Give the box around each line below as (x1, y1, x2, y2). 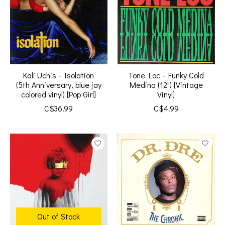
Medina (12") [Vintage (129, 79, 203, 90)
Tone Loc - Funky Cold (128, 70, 204, 81)
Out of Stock (37, 211, 80, 222)
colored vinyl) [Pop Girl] (21, 89, 96, 100)
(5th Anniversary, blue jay (16, 79, 101, 90)
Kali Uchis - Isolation (23, 70, 94, 81)
